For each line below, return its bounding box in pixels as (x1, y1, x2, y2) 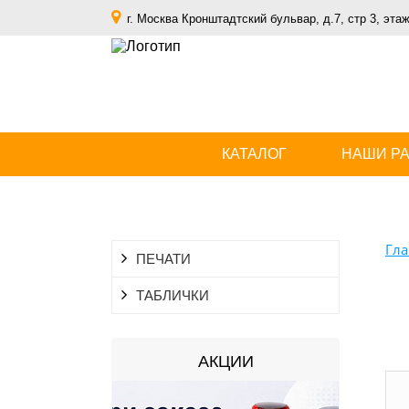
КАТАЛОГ (222, 146, 287, 162)
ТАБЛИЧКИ (136, 288, 209, 303)
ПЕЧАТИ (136, 252, 191, 267)
